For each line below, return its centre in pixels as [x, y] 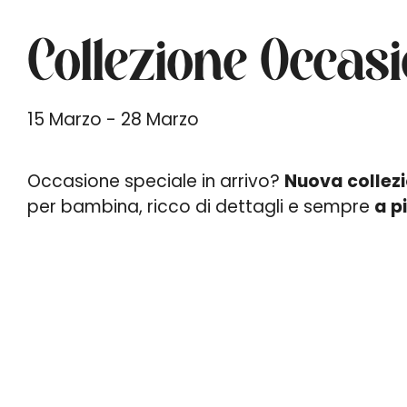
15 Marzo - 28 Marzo [113, 119]
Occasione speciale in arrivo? [156, 181]
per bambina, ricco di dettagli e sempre [201, 206]
